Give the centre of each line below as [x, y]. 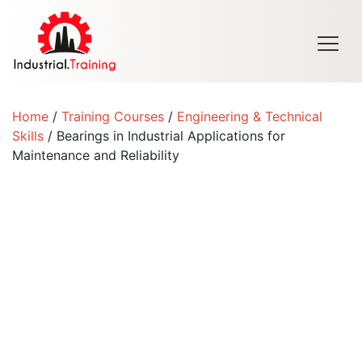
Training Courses [113, 116]
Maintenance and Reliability [96, 155]
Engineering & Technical [250, 116]
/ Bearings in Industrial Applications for [164, 136]
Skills [28, 136]
